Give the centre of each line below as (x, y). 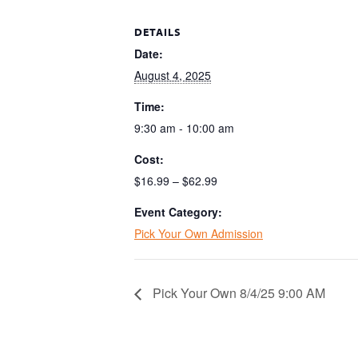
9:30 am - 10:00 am (184, 128)
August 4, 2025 (173, 75)
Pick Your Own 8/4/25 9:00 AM (237, 292)
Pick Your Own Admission (199, 233)
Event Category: (178, 212)
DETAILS (158, 32)
